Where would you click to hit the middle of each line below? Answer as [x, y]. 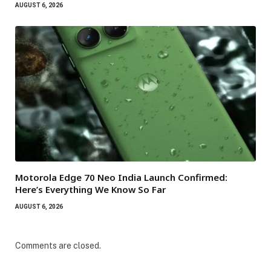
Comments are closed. [58, 245]
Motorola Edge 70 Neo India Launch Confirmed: [121, 177]
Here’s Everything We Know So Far [90, 189]
